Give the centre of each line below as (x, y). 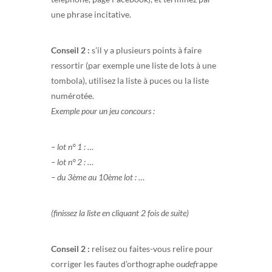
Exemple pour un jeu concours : (103, 110)
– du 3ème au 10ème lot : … (98, 177)
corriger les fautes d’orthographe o (116, 263)
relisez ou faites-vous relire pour (151, 248)
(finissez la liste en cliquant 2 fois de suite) (120, 212)
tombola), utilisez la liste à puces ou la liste (130, 80)
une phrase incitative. (91, 14)
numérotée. (73, 95)
